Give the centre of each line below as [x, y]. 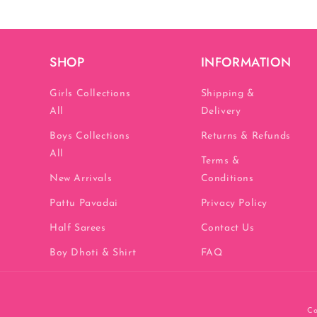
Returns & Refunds [246, 137]
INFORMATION [246, 63]
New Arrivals [81, 179]
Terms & [220, 161]
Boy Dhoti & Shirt [93, 253]
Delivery [221, 112]
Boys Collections [90, 137]
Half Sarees [78, 229]
